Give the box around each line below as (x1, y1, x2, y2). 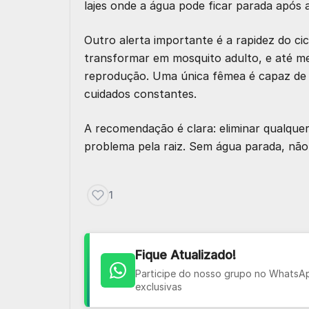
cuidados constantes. (84, 87, 197, 101)
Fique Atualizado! (135, 248, 236, 262)
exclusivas (135, 281, 182, 292)
